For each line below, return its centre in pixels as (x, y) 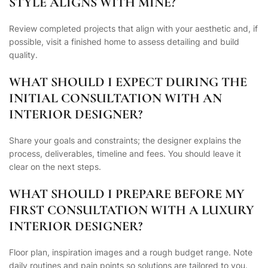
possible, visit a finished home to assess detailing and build (124, 42)
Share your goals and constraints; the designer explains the (125, 141)
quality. (23, 55)
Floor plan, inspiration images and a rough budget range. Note (131, 252)
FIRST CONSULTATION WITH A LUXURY (132, 210)
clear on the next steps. (55, 167)
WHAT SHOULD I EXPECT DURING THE (128, 82)
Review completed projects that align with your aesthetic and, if (133, 29)
